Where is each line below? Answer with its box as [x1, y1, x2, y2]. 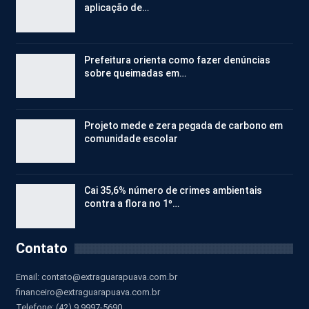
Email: [16, 271, 41, 282]
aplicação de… [84, 2, 149, 14]
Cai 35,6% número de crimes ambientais [84, 185, 262, 197]
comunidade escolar [84, 132, 178, 144]
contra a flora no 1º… [84, 198, 179, 210]
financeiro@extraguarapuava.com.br [16, 286, 160, 297]
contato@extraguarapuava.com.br [41, 271, 177, 282]
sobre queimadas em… [84, 68, 186, 79]
